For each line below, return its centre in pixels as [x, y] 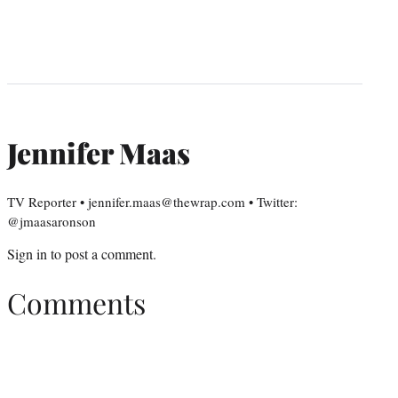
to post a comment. [102, 254]
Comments [76, 302]
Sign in [27, 254]
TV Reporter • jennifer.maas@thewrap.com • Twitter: [152, 202]
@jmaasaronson [52, 222]
